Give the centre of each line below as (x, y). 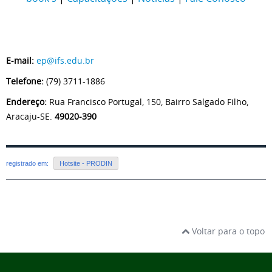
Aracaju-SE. (30, 116)
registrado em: (28, 164)
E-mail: (20, 60)
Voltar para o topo (227, 231)
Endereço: (28, 102)
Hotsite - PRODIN (86, 164)
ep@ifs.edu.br (65, 60)
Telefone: (25, 81)
